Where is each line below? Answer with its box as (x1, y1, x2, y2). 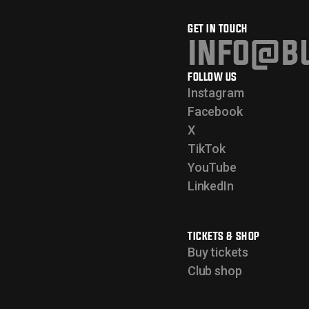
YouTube (188, 159, 237, 175)
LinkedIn (188, 178, 234, 193)
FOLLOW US (188, 70, 238, 83)
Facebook (188, 103, 243, 119)
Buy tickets (188, 244, 249, 259)
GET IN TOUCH (188, 22, 248, 34)
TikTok (188, 141, 226, 156)
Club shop (188, 263, 242, 278)
